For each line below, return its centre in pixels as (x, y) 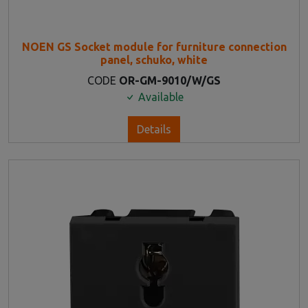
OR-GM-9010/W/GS (170, 80)
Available (159, 97)
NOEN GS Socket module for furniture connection (154, 46)
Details (154, 129)
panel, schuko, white (154, 59)
